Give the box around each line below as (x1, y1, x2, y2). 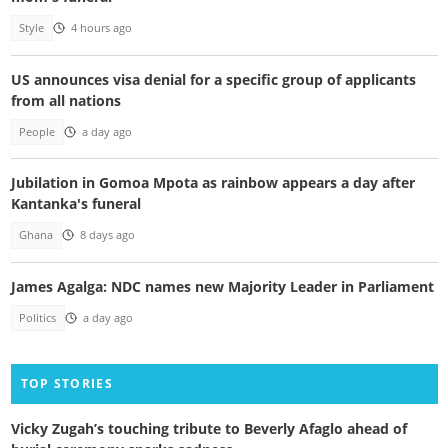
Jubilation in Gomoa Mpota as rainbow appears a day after (10, 173, 415, 193)
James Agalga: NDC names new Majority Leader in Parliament (10, 276, 434, 296)
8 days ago (79, 228, 135, 243)
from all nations (10, 90, 121, 110)
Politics (19, 311, 57, 326)
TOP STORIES (20, 375, 113, 393)
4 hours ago (70, 21, 132, 36)
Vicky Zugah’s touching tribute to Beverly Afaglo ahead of (10, 418, 407, 438)
